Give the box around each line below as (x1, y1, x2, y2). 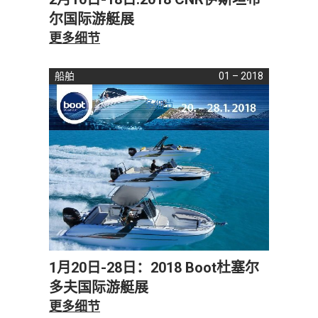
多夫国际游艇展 (49, 278, 148, 296)
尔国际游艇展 (49, 10, 134, 28)
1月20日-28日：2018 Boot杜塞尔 (49, 258, 259, 276)
